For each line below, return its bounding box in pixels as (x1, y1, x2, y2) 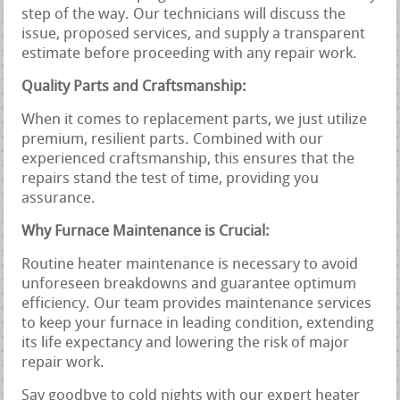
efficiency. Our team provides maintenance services (21, 296, 372, 312)
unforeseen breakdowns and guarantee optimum (21, 277, 357, 293)
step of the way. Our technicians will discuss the (21, 7, 346, 23)
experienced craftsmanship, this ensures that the (21, 152, 355, 168)
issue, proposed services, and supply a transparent (21, 27, 366, 43)
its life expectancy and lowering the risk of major (21, 336, 350, 352)
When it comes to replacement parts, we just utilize (21, 112, 368, 129)
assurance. (21, 191, 96, 207)
